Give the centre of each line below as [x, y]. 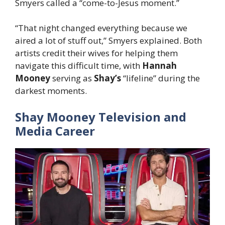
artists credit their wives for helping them [96, 53]
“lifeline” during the [160, 78]
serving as [72, 78]
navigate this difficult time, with [79, 66]
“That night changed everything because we [101, 28]
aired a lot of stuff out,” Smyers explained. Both [108, 41]
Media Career [55, 131]
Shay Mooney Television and [101, 117]
